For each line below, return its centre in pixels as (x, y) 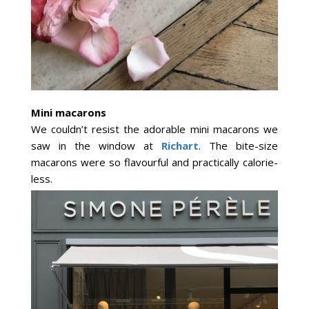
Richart (180, 145)
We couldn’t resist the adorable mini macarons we (154, 129)
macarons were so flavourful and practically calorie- (154, 162)
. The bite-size (238, 145)
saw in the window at (96, 145)
